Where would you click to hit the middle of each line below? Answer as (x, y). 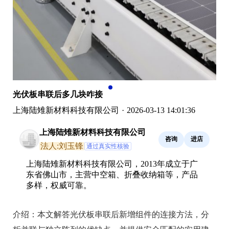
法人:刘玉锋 (62, 146)
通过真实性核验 (108, 146)
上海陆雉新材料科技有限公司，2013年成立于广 (112, 164)
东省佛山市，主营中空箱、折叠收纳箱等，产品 (112, 174)
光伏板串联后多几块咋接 (58, 94)
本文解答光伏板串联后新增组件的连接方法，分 (123, 214)
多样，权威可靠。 (59, 185)
